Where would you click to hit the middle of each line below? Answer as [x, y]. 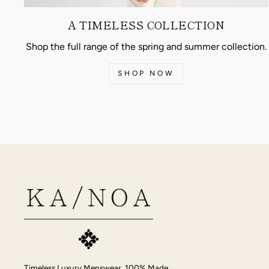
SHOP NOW [146, 74]
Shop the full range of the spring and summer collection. [146, 47]
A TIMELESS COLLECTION [146, 25]
